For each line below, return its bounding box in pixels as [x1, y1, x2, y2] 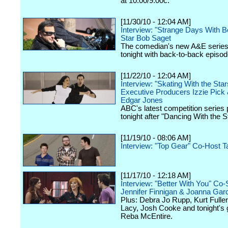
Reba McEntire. [121, 212, 173, 220]
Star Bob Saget [121, 34, 171, 42]
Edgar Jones [121, 96, 163, 104]
